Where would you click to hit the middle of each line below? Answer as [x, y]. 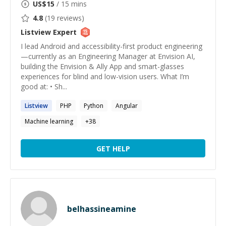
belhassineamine [102, 209]
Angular [127, 106]
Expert [64, 32]
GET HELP [113, 148]
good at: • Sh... [44, 87]
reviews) [70, 18]
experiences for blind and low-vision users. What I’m [105, 76]
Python [94, 106]
